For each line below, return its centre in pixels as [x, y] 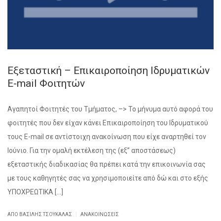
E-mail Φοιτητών [46, 84]
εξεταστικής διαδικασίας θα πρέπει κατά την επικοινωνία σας [107, 165]
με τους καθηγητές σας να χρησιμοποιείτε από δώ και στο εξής [108, 178]
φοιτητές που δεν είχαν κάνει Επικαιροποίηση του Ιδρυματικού [108, 123]
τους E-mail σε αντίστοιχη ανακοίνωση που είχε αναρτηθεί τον [107, 137]
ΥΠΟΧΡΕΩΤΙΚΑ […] [35, 192]
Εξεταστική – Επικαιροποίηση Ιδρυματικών [109, 71]
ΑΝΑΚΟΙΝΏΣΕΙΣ [100, 215]
